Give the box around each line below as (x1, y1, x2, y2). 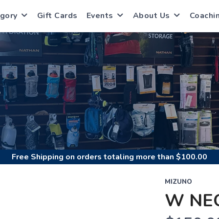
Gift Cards (37, 10, 78, 21)
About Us (132, 10, 170, 21)
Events (86, 10, 113, 21)
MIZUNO (164, 177, 192, 186)
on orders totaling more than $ (64, 152, 181, 162)
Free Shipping (12, 152, 64, 162)
